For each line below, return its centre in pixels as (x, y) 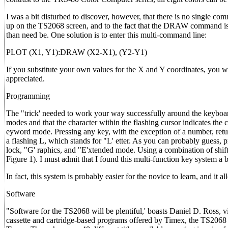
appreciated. (25, 79)
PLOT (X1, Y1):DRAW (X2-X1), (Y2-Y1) (77, 52)
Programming (28, 96)
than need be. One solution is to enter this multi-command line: (106, 35)
